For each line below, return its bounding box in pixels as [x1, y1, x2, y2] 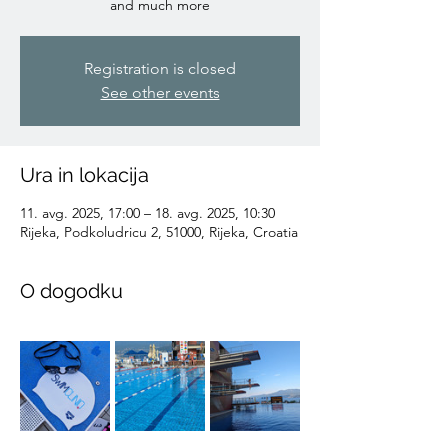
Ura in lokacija [20, 163, 149, 187]
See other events [100, 83, 220, 102]
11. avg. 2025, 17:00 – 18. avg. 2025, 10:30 [20, 204, 275, 222]
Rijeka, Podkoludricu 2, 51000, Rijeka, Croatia [20, 223, 298, 241]
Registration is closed [84, 59, 236, 78]
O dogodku [20, 279, 123, 303]
